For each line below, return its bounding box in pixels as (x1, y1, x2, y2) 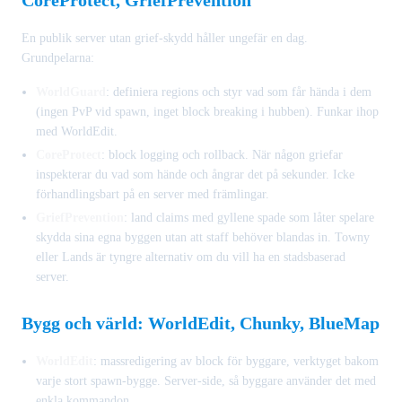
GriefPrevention (36, 210, 124, 224)
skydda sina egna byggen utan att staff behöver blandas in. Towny (36, 230, 370, 244)
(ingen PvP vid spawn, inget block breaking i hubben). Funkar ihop (36, 104, 379, 118)
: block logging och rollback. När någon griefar (101, 147, 343, 162)
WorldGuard (36, 84, 106, 99)
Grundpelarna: (22, 50, 94, 65)
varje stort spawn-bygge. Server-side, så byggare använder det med (36, 373, 376, 388)
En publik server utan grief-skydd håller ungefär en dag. (22, 31, 308, 45)
